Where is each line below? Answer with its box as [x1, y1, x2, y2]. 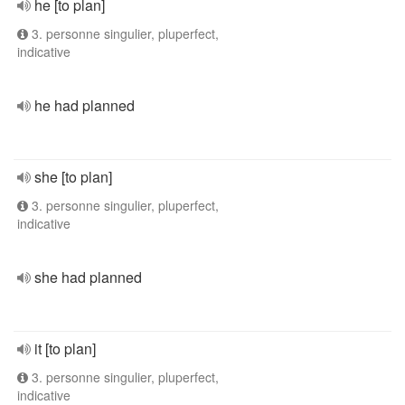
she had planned [34, 267, 142, 287]
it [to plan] [34, 338, 96, 359]
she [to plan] [34, 166, 112, 187]
